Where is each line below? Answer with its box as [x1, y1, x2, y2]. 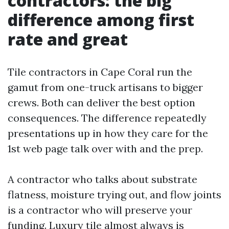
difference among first [8, 9, 194, 31]
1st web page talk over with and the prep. [8, 142, 203, 155]
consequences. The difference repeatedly [8, 111, 207, 124]
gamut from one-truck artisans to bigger [8, 81, 203, 94]
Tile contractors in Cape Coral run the [8, 65, 192, 78]
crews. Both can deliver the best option [8, 96, 195, 109]
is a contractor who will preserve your [8, 203, 192, 216]
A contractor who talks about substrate [8, 173, 197, 186]
